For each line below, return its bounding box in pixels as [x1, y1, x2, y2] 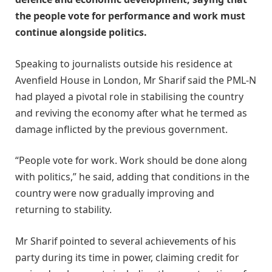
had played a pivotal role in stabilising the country [15, 89, 243, 103]
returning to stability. [15, 203, 112, 217]
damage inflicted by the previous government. [15, 122, 228, 136]
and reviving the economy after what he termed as [15, 106, 247, 120]
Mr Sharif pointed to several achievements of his [15, 234, 236, 248]
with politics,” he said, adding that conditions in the [15, 170, 250, 184]
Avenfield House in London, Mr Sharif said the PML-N [15, 73, 256, 87]
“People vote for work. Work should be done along [15, 154, 247, 168]
